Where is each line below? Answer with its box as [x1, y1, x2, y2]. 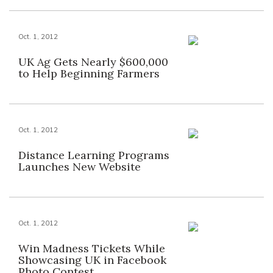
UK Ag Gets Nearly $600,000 [18, 55, 168, 69]
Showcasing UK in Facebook [18, 253, 166, 267]
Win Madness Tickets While [18, 241, 165, 255]
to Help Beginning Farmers [18, 66, 160, 80]
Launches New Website [18, 160, 141, 174]
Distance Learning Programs [18, 148, 169, 162]
